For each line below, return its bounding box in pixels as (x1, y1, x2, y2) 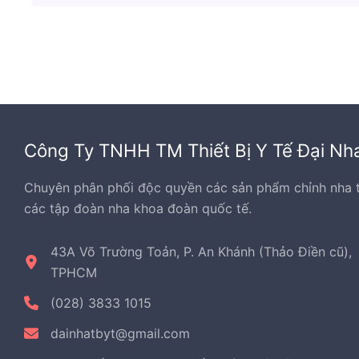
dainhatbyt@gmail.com (50, 325, 190, 341)
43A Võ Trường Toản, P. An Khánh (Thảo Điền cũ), (50, 244, 352, 260)
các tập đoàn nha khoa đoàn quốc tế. (24, 200, 252, 216)
